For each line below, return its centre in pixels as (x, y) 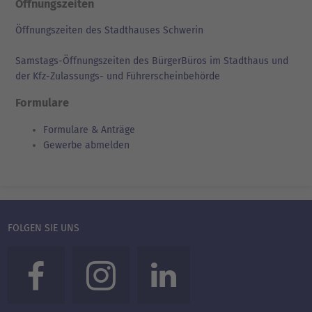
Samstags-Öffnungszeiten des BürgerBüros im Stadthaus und (152, 61)
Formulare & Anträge (89, 130)
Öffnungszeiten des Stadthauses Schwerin (109, 30)
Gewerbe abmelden (86, 145)
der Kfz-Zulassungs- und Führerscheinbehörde (118, 76)
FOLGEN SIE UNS (44, 228)
